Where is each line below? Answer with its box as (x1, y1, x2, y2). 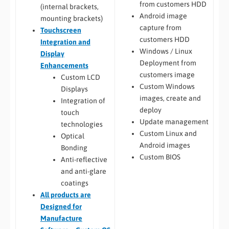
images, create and (139, 94, 201, 103)
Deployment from (139, 59, 196, 67)
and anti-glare (60, 167, 106, 175)
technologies (60, 120, 103, 128)
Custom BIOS (139, 153, 180, 162)
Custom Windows (139, 82, 195, 91)
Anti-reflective (60, 155, 107, 164)
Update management (139, 118, 209, 126)
